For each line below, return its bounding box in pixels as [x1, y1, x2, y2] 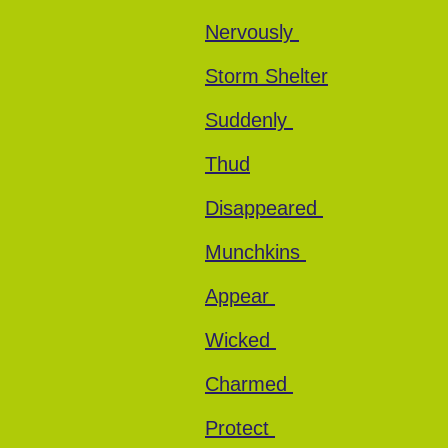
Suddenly [205, 109, 293, 131]
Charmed [205, 373, 293, 395]
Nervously [205, 21, 299, 43]
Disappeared [205, 197, 323, 219]
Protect [205, 417, 275, 439]
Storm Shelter [205, 65, 328, 87]
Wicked [205, 329, 276, 351]
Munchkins [205, 241, 306, 263]
